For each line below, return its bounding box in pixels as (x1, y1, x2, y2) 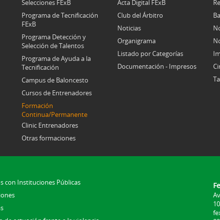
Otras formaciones (22, 134, 76, 143)
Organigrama (117, 36, 156, 46)
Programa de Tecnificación (22, 11, 98, 20)
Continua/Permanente (22, 110, 87, 119)
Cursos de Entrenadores (22, 88, 92, 98)
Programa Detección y (22, 32, 86, 42)
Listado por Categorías (117, 49, 183, 58)
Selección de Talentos (22, 41, 84, 51)
